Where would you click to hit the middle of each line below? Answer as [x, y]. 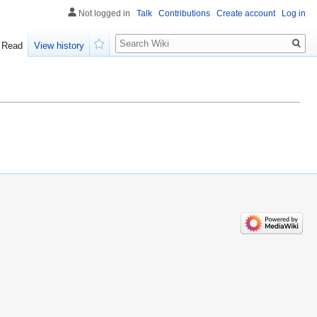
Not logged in [104, 13]
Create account [246, 13]
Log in [294, 13]
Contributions [184, 13]
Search [138, 36]
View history [59, 46]
